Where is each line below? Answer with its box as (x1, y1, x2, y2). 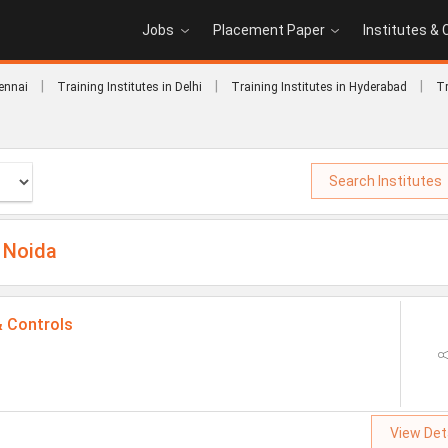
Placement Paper (212, 22, 325, 38)
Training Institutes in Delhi (57, 80, 202, 94)
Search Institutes (329, 173, 442, 189)
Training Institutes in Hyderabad (231, 80, 407, 94)
